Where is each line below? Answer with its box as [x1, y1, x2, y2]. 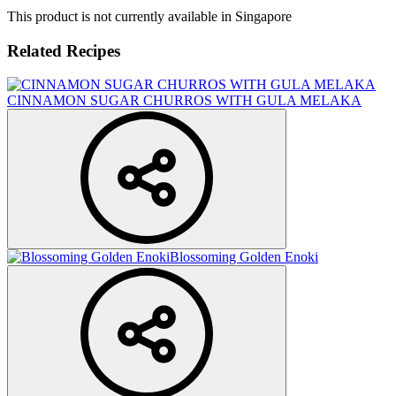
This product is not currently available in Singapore [7, 9, 292, 24]
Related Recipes [7, 41, 120, 60]
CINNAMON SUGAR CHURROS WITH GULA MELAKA [7, 93, 362, 109]
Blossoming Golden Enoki [170, 249, 318, 265]
